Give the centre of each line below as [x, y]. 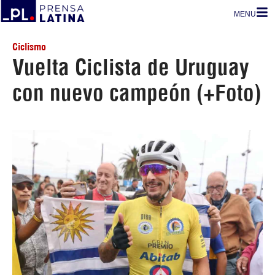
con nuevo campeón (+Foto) [137, 93]
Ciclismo [29, 47]
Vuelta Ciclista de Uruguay [131, 67]
